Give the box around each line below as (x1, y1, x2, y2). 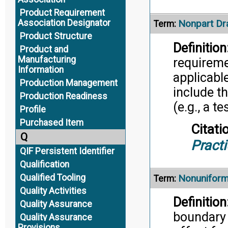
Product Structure (19, 31, 92, 41)
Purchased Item (19, 118, 83, 128)
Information (17, 65, 64, 75)
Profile (19, 104, 46, 115)
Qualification (19, 159, 69, 169)
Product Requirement (19, 8, 105, 18)
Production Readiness (19, 91, 107, 101)
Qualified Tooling (19, 173, 85, 183)
